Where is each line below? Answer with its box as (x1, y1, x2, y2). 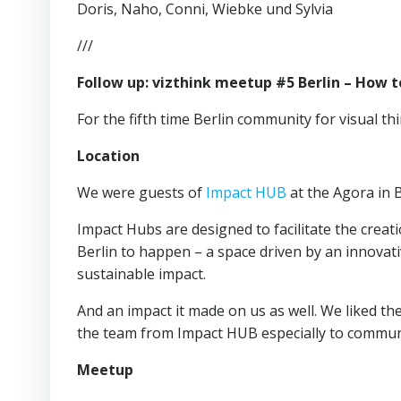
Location (77, 145, 140, 166)
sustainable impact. (77, 263, 206, 284)
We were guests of (77, 182, 206, 202)
